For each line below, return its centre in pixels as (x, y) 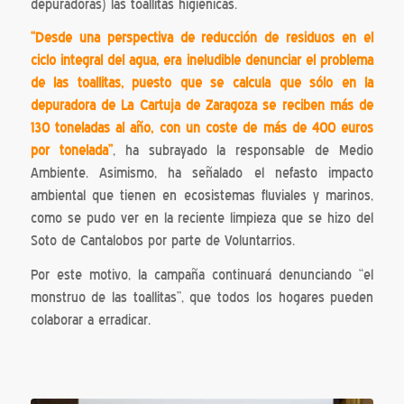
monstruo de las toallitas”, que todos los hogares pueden (202, 298)
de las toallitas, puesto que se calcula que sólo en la (202, 83)
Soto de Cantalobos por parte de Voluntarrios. (162, 241)
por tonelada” (71, 151)
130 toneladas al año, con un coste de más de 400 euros (202, 129)
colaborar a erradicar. (90, 321)
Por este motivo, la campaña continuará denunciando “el (202, 275)
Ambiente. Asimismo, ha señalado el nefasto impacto (202, 174)
